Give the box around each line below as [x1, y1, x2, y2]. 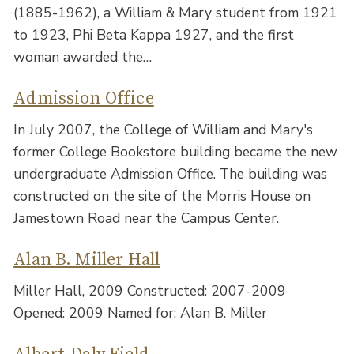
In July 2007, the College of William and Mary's [13, 120, 314, 140]
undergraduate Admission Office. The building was [13, 164, 328, 184]
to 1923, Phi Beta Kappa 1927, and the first [13, 25, 295, 45]
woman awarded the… [13, 47, 153, 67]
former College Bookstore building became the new [13, 142, 338, 162]
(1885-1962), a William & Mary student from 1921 [13, 3, 338, 23]
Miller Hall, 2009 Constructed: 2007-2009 [13, 281, 287, 301]
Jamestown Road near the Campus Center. [13, 209, 280, 228]
